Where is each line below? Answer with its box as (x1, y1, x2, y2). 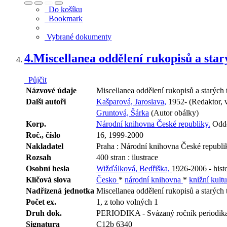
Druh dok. (26, 209, 62, 218)
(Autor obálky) (149, 108, 199, 118)
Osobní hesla (26, 164, 69, 173)
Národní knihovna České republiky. (96, 120, 210, 129)
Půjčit (24, 75, 47, 85)
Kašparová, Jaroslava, (96, 97, 166, 106)
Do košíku (45, 5, 82, 14)
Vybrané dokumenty (45, 32, 111, 42)
